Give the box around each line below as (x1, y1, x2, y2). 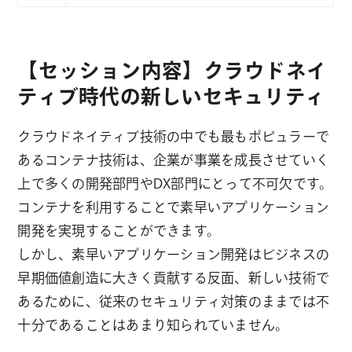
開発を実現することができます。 (17, 223, 221, 237)
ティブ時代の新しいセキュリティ (17, 86, 326, 106)
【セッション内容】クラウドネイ (17, 60, 328, 80)
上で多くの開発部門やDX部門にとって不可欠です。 (17, 176, 333, 190)
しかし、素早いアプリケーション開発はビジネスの (17, 247, 330, 261)
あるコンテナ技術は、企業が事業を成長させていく (17, 152, 330, 167)
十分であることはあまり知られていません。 (17, 317, 289, 332)
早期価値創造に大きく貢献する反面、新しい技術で (17, 270, 330, 284)
